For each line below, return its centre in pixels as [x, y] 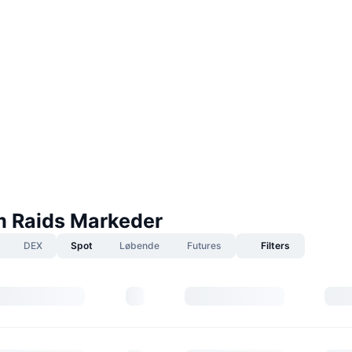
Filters [275, 246]
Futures [204, 246]
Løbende [139, 246]
